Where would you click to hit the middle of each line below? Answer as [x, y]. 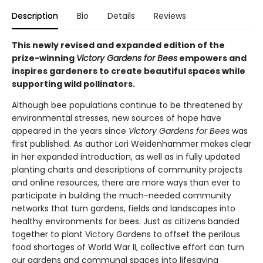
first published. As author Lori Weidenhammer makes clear [131, 144]
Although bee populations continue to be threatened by [127, 105]
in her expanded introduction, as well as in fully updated [126, 157]
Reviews [170, 16]
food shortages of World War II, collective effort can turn [128, 247]
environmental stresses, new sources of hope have [117, 118]
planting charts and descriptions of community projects [127, 170]
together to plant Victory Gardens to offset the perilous [126, 234]
